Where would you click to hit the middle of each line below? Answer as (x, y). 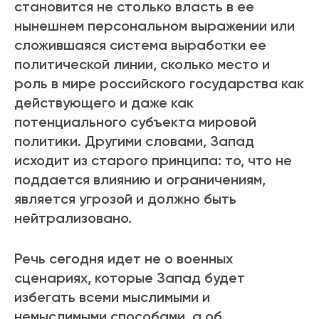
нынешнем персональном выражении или (155, 26)
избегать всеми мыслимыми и (112, 297)
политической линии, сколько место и (142, 64)
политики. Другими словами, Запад (134, 141)
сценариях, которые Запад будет (130, 278)
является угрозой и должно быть (125, 199)
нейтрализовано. (73, 218)
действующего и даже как (104, 103)
